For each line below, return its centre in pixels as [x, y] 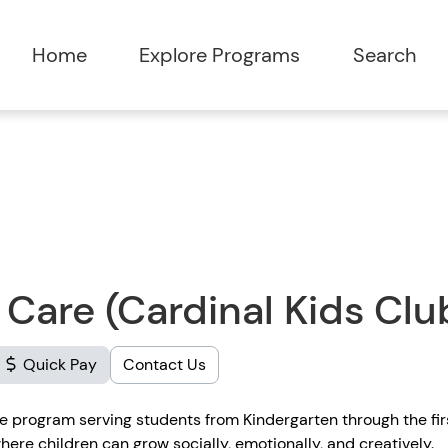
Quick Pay [58, 364]
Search [384, 55]
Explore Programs [220, 55]
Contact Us [164, 364]
